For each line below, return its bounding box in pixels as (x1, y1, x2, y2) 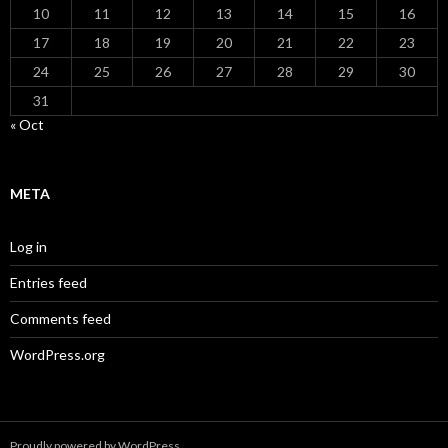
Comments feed (10, 309, 111, 327)
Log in (10, 237, 47, 255)
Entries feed (10, 273, 87, 291)
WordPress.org (10, 345, 105, 363)
